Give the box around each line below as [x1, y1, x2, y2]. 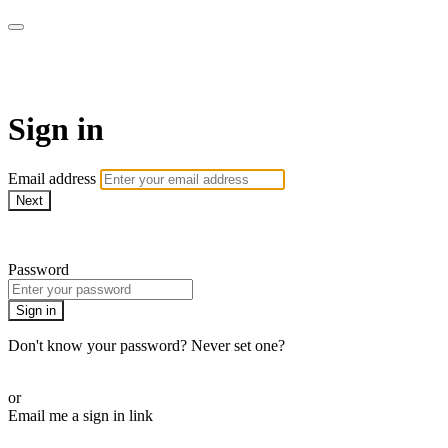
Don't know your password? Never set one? [8, 337, 285, 355]
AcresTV [8, 52, 128, 89]
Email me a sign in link [8, 407, 153, 425]
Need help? [8, 227, 80, 245]
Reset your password [8, 355, 140, 373]
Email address [8, 170, 100, 188]
